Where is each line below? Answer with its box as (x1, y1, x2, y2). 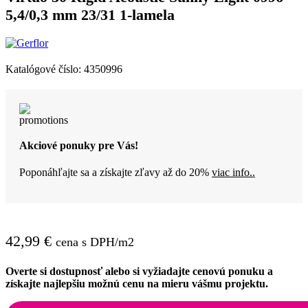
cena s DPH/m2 (56, 235, 134, 250)
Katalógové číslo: (5, 63, 84, 75)
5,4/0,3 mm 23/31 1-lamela (5, 6, 175, 24)
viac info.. (212, 166, 255, 179)
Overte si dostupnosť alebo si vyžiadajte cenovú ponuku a (5, 265, 273, 278)
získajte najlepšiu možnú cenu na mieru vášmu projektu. (5, 278, 268, 290)
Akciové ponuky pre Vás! (19, 139, 138, 151)
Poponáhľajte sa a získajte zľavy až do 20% (19, 166, 212, 179)
